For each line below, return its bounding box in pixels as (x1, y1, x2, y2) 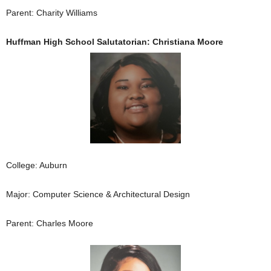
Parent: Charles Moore (6, 218, 93, 228)
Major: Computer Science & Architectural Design (6, 189, 190, 199)
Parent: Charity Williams (6, 7, 97, 18)
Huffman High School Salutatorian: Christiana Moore (6, 36, 223, 47)
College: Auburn (6, 160, 67, 170)
